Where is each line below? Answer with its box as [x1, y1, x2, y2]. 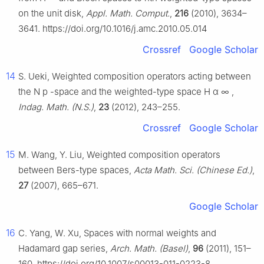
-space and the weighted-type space [50, 86, 204, 98]
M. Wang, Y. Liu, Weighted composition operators [18, 149, 220, 161]
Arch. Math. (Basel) [110, 243, 188, 255]
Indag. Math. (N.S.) [18, 101, 94, 113]
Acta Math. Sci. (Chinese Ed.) [134, 164, 252, 176]
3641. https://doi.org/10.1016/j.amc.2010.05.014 [18, 23, 207, 35]
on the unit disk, [18, 8, 86, 19]
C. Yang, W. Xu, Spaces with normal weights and [18, 227, 216, 239]
